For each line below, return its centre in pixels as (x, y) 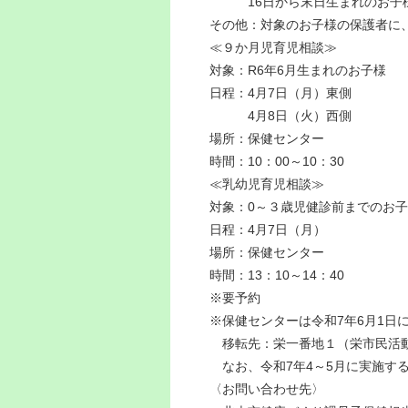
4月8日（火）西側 (281, 115)
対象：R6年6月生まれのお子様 (298, 70)
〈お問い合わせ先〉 (267, 388)
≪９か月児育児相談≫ (280, 47)
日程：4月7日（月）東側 (281, 92)
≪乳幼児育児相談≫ (274, 184)
